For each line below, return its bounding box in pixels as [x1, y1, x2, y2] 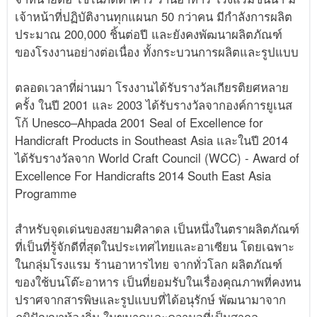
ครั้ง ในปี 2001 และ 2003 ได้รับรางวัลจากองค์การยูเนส [15, 96, 293, 114]
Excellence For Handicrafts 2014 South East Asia [15, 167, 272, 185]
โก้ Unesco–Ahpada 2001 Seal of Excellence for [15, 114, 264, 132]
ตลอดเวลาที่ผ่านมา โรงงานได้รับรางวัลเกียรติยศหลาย [15, 79, 289, 96]
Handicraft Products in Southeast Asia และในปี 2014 [15, 132, 289, 149]
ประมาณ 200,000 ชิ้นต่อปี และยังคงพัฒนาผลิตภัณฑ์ [15, 25, 283, 43]
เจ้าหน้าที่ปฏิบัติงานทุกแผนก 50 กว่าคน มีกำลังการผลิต [15, 8, 293, 25]
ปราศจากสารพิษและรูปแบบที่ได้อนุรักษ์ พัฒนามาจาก [15, 291, 287, 309]
